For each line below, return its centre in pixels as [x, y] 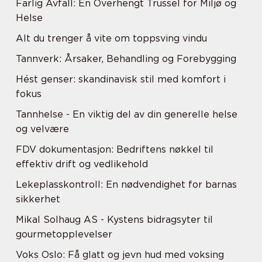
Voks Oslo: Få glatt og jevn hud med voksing [120, 255]
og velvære [42, 129]
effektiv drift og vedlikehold [82, 164]
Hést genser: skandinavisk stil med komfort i [121, 79]
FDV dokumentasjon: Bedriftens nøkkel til [115, 149]
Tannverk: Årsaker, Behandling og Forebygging [126, 59]
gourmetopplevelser [64, 234]
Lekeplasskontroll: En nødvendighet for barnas [126, 185]
